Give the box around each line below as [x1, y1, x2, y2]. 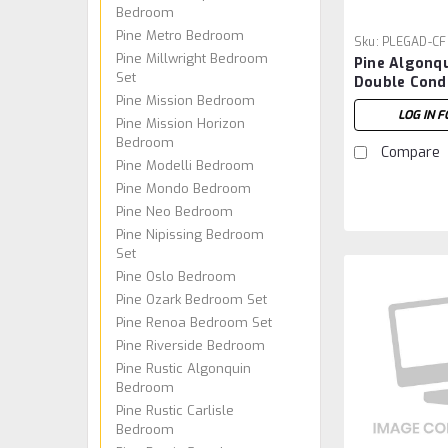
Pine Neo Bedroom [116, 202, 233, 220]
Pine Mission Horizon [116, 114, 245, 132]
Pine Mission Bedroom [116, 91, 255, 109]
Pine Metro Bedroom [116, 26, 244, 44]
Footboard [353, 92, 433, 112]
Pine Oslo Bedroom [116, 267, 236, 285]
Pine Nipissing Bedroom [116, 225, 264, 243]
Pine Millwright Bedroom [116, 49, 268, 67]
